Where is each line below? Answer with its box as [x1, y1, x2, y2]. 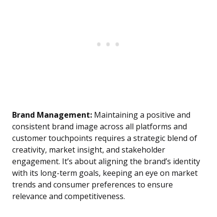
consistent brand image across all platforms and [12, 121, 187, 132]
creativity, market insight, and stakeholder [12, 144, 165, 155]
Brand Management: [12, 109, 92, 121]
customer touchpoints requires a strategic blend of [12, 133, 197, 144]
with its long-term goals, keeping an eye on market [12, 168, 198, 179]
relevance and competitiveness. [12, 191, 125, 202]
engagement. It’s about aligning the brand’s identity [12, 156, 200, 167]
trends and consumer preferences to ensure [12, 179, 173, 190]
